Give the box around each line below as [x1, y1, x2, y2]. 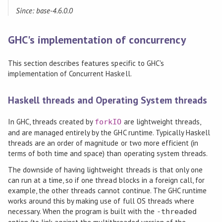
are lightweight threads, [121, 116, 201, 126]
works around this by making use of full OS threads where [7, 196, 195, 206]
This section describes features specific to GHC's [7, 58, 164, 68]
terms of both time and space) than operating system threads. [7, 148, 208, 158]
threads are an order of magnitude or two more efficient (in [7, 138, 199, 148]
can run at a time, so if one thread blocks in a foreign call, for [7, 175, 205, 185]
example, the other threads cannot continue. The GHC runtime [7, 185, 207, 195]
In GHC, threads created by [7, 116, 95, 126]
